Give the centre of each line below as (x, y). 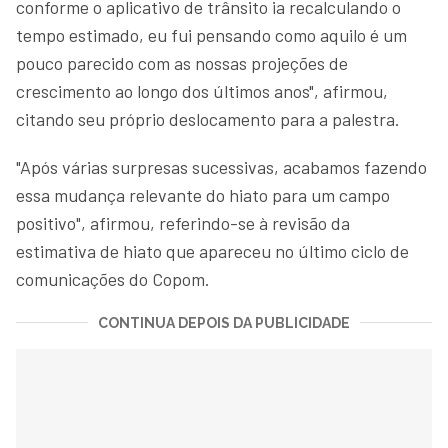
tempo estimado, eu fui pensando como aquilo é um (211, 34)
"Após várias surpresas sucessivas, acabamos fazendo (221, 166)
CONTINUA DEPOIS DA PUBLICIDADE (224, 322)
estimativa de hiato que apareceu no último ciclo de (212, 250)
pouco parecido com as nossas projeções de (182, 62)
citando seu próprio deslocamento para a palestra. (208, 118)
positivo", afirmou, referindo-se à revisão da (183, 222)
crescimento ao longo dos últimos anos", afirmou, (202, 90)
